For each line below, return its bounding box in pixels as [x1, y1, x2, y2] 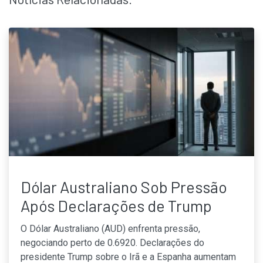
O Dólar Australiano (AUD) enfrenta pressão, [21, 223, 200, 235]
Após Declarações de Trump [21, 196, 212, 215]
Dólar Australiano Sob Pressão [21, 177, 227, 197]
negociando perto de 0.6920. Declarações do [21, 237, 204, 249]
